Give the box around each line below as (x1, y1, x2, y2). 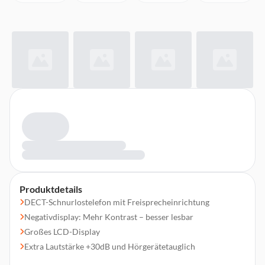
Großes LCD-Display (24, 227, 100, 237)
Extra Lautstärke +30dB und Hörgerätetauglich (24, 241, 195, 251)
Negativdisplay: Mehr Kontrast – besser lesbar (24, 212, 193, 222)
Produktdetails (20, 183, 82, 195)
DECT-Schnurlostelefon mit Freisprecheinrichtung (24, 197, 209, 207)
